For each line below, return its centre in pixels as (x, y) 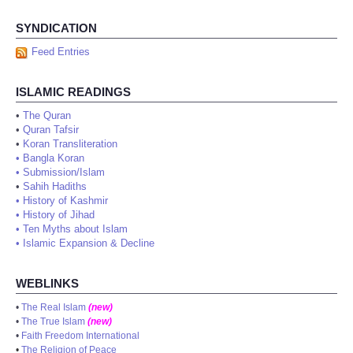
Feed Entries (61, 52)
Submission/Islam (64, 173)
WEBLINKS (47, 284)
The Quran (47, 116)
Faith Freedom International (80, 336)
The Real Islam (54, 308)
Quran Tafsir (51, 130)
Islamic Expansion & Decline (89, 243)
